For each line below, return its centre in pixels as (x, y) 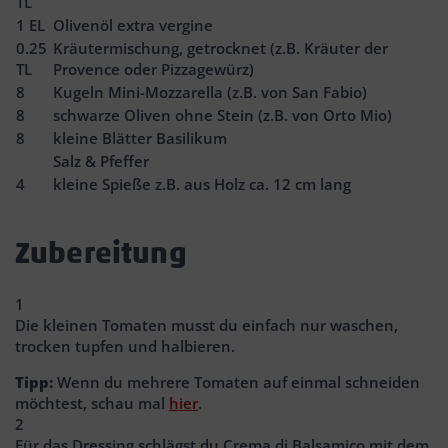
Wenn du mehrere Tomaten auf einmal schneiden (236, 381)
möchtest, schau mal (92, 402)
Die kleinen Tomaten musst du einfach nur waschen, (206, 324)
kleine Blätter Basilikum (140, 137)
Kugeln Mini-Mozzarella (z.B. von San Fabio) (210, 91)
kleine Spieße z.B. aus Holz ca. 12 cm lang (202, 183)
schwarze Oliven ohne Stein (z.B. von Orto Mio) (222, 114)
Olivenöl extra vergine (133, 24)
